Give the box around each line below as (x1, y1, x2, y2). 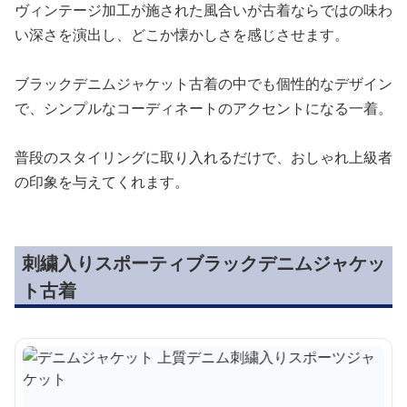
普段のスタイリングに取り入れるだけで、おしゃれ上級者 (15, 146, 392, 167)
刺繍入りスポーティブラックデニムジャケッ (22, 250, 385, 275)
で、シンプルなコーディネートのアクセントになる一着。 (15, 97, 392, 118)
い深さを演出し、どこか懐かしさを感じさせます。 (15, 24, 349, 45)
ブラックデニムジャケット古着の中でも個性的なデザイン (15, 73, 392, 94)
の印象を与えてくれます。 (15, 171, 189, 192)
